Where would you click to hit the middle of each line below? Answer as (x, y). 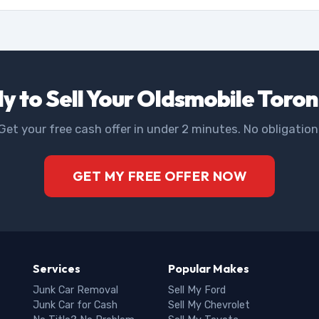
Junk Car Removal (75, 290)
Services (57, 268)
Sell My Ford (197, 290)
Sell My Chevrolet (209, 305)
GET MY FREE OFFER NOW (159, 176)
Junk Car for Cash (75, 305)
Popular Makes (209, 268)
